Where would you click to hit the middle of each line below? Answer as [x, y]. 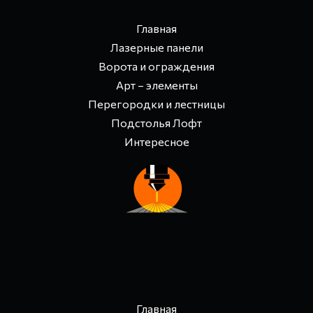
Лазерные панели [156, 47]
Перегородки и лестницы [156, 104]
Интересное [156, 142]
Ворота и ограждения [156, 66]
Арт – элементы [156, 85]
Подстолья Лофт [156, 123]
